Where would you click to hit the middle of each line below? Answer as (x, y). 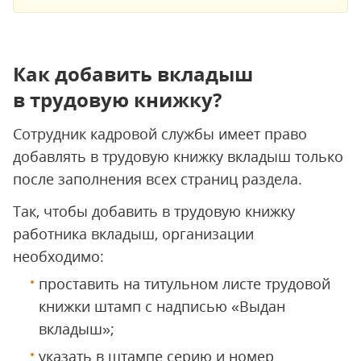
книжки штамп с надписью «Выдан (162, 306)
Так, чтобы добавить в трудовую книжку (154, 211)
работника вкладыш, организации (133, 234)
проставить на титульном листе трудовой (185, 284)
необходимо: (58, 256)
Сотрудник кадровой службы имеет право (160, 134)
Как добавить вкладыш (133, 74)
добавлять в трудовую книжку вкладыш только (178, 156)
